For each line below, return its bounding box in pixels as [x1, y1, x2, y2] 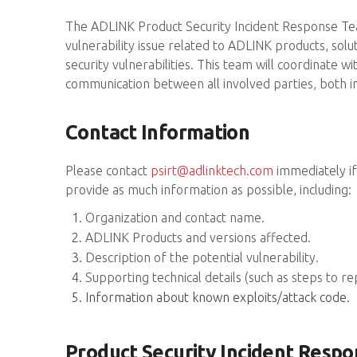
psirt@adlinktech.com [151, 163, 273, 178]
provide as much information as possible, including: [65, 182, 351, 197]
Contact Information [65, 121, 250, 143]
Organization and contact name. [85, 210, 265, 225]
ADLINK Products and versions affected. [85, 230, 311, 245]
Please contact [65, 163, 151, 178]
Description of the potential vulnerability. [85, 250, 319, 265]
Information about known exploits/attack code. [85, 290, 350, 304]
